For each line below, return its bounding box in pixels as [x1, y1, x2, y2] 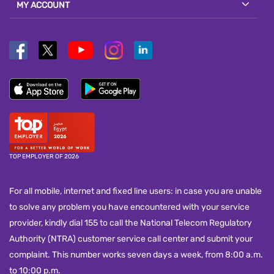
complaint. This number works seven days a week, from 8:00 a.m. [9, 250, 263, 261]
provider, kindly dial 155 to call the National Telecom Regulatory [9, 218, 252, 229]
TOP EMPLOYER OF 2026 [9, 153, 79, 161]
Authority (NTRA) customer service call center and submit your [9, 234, 253, 245]
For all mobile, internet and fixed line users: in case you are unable [9, 186, 262, 197]
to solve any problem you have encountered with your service [9, 202, 250, 213]
